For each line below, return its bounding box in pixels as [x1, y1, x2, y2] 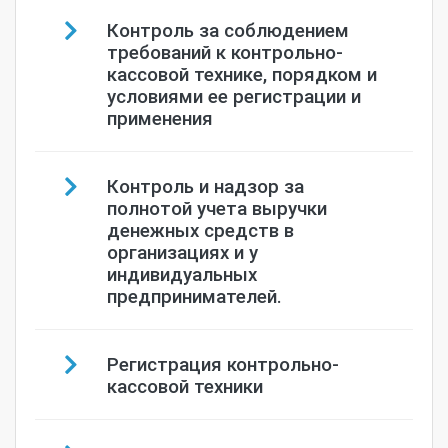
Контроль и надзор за [106, 173, 304, 198]
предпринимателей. [106, 283, 282, 308]
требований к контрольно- [106, 39, 343, 64]
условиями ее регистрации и [106, 83, 361, 108]
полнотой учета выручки [106, 195, 327, 220]
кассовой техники [106, 373, 263, 398]
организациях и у [106, 239, 258, 264]
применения [106, 105, 213, 130]
